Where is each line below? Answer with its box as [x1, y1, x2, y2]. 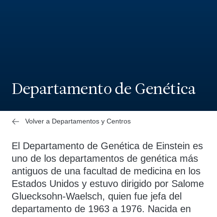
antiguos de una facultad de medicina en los [12, 166, 201, 176]
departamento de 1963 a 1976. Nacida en [12, 203, 191, 214]
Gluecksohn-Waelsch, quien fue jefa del [12, 191, 182, 201]
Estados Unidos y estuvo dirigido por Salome [12, 178, 204, 189]
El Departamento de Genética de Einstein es [12, 140, 203, 151]
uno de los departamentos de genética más [12, 153, 198, 164]
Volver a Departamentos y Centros [25, 117, 131, 125]
